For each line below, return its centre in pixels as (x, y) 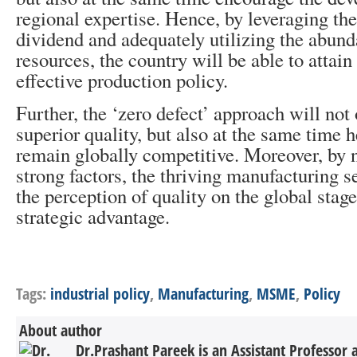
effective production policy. (122, 80)
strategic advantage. (93, 216)
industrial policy (100, 294)
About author (61, 330)
